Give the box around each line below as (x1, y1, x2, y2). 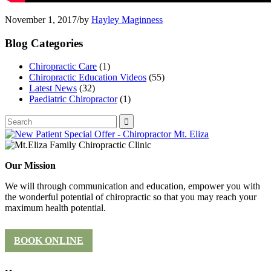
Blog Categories (5, 36, 83, 50)
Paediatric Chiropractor (29, 94, 117, 105)
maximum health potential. (5, 203, 106, 214)
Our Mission (5, 160, 56, 171)
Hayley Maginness (91, 14, 163, 25)
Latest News (29, 83, 77, 94)
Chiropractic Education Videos (29, 72, 146, 83)
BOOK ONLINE (14, 235, 83, 246)
